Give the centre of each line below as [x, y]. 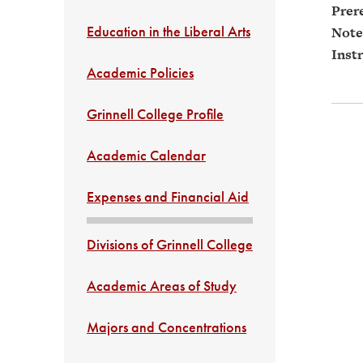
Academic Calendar [146, 155]
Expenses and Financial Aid [168, 196]
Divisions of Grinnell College [170, 244]
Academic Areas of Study [162, 286]
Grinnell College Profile [155, 114]
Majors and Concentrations [167, 327]
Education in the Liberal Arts [169, 31]
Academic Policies [140, 73]
